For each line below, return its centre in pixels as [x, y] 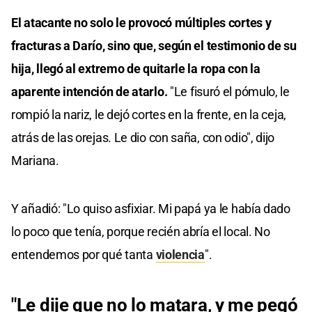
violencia [180, 254]
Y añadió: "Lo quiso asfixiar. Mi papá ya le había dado [151, 208]
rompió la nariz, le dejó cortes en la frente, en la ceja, [149, 114]
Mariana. [35, 160]
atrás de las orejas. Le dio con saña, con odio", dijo [143, 137]
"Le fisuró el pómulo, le [228, 91]
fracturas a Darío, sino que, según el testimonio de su [154, 45]
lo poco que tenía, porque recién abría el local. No [141, 231]
